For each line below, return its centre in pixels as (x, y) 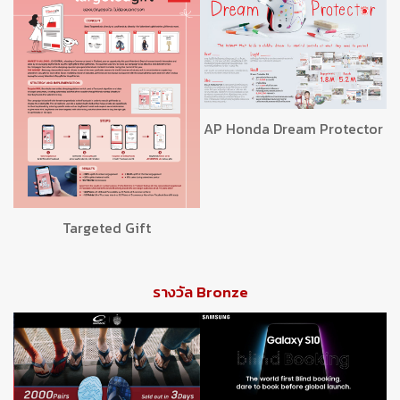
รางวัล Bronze (200, 292)
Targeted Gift (107, 228)
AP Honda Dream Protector (293, 128)
